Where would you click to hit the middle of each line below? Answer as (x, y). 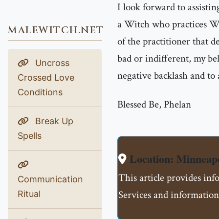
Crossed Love (46, 77)
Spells (30, 136)
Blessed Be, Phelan (154, 104)
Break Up (53, 121)
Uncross (51, 63)
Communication (50, 179)
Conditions (40, 92)
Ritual (29, 194)
